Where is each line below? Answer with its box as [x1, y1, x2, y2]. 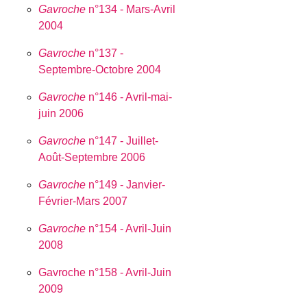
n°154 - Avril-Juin [86, 222, 172, 234]
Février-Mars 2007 [38, 195, 128, 207]
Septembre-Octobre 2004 [38, 63, 162, 75]
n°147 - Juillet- [86, 134, 159, 147]
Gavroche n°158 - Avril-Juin [38, 266, 172, 278]
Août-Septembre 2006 [38, 151, 146, 163]
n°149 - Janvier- [86, 178, 166, 191]
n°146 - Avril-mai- [86, 90, 173, 103]
